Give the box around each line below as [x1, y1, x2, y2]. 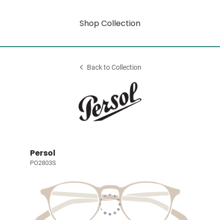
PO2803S [29, 159, 56, 166]
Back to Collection [87, 63, 142, 72]
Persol [29, 147, 55, 159]
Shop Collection [80, 17, 140, 29]
